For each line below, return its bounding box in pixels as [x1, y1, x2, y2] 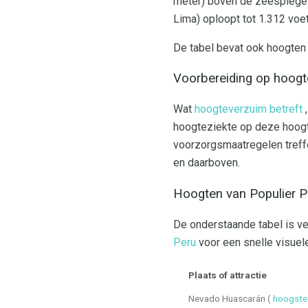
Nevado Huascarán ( [188, 292, 273, 304]
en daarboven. [173, 156, 240, 170]
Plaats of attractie [188, 269, 267, 280]
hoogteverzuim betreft [195, 102, 302, 116]
